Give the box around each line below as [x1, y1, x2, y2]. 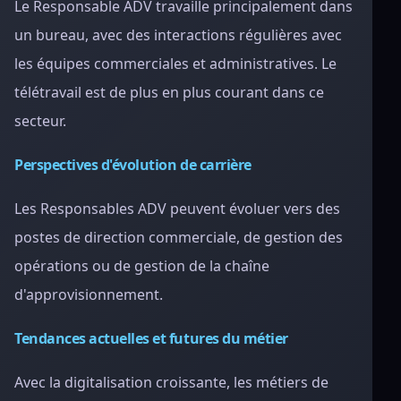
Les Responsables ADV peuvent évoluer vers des [14, 199, 340, 218]
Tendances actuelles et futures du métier [14, 328, 288, 348]
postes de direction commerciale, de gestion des [14, 227, 343, 247]
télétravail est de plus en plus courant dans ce [14, 82, 324, 102]
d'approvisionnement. [14, 285, 163, 304]
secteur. [14, 111, 66, 131]
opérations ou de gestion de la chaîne [14, 256, 269, 276]
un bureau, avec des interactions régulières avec [14, 25, 342, 45]
